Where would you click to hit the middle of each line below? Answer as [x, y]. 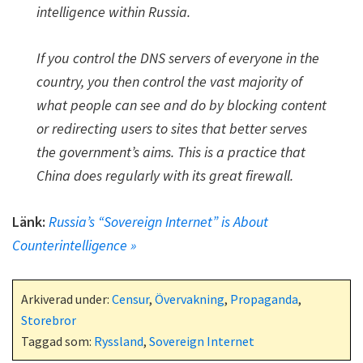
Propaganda [264, 299]
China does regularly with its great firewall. [165, 175]
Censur [130, 299]
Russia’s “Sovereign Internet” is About [158, 222]
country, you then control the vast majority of [169, 81]
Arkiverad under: [66, 299]
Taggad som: [58, 341]
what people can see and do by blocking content [181, 105]
